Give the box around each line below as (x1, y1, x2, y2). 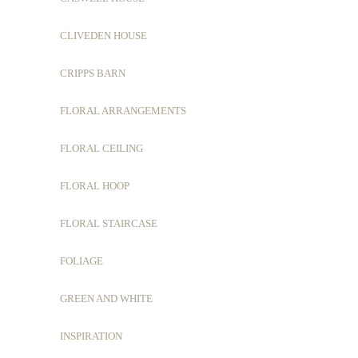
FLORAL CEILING (60, 142, 143, 154)
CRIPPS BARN (60, 67, 125, 79)
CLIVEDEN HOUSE (60, 30, 147, 42)
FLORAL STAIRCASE (60, 217, 157, 229)
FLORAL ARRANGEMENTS (60, 105, 186, 117)
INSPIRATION (60, 330, 122, 342)
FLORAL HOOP (60, 180, 129, 192)
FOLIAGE (60, 255, 103, 267)
